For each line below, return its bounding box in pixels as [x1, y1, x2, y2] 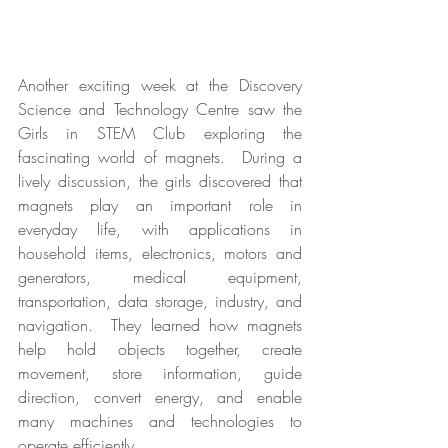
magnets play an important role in [18, 193, 302, 216]
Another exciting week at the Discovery [18, 73, 302, 96]
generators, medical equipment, [18, 265, 302, 288]
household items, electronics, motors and [18, 241, 302, 264]
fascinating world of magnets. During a [18, 145, 302, 168]
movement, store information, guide [18, 361, 302, 384]
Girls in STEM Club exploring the [18, 121, 302, 144]
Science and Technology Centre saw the [18, 97, 302, 120]
